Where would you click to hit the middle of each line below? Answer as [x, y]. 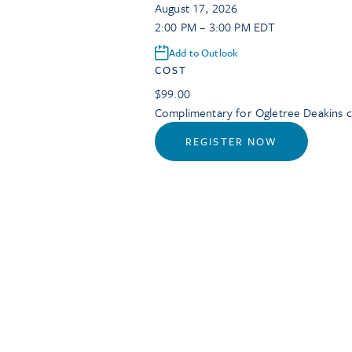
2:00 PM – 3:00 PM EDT [215, 27]
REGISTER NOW [232, 141]
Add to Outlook [203, 53]
